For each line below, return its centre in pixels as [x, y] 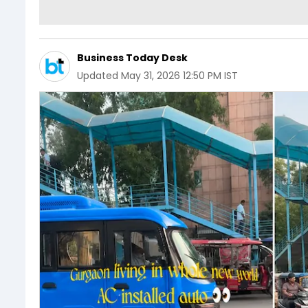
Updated [98, 75]
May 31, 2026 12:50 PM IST [179, 75]
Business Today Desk [132, 57]
